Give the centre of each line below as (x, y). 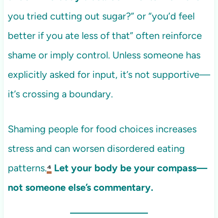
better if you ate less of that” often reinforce (105, 36)
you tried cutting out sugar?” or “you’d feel (101, 16)
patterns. (27, 168)
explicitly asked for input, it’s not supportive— (109, 75)
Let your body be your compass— (130, 168)
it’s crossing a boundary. (60, 94)
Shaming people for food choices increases (102, 129)
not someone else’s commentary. (80, 188)
